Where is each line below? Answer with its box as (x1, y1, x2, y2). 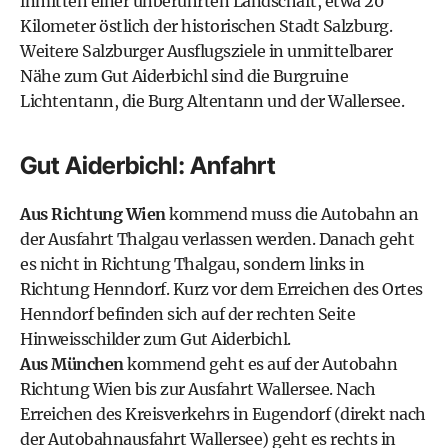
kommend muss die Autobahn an (165, 204, 418, 224)
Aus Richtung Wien (20, 204, 166, 224)
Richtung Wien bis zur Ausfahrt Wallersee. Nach (20, 379, 375, 399)
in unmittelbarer (268, 41, 393, 61)
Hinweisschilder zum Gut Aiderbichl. (20, 329, 291, 349)
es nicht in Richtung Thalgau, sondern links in (20, 254, 364, 274)
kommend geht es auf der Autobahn (123, 354, 397, 374)
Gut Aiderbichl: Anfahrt (20, 151, 276, 180)
